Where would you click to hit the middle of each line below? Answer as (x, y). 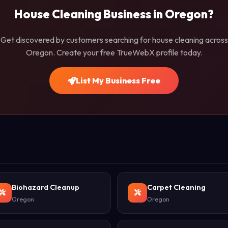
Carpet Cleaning (176, 187)
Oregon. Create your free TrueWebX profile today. (114, 52)
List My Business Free (118, 80)
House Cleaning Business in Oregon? (114, 14)
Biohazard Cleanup (46, 187)
